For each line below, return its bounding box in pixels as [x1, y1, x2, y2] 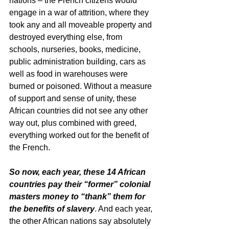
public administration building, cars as [9, 57, 148, 66]
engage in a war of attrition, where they [9, 8, 151, 17]
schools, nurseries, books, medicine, [9, 45, 143, 54]
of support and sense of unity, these [9, 94, 139, 103]
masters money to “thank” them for [9, 192, 147, 201]
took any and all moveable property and [9, 20, 154, 29]
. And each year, [95, 204, 154, 213]
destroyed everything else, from [9, 33, 124, 41]
